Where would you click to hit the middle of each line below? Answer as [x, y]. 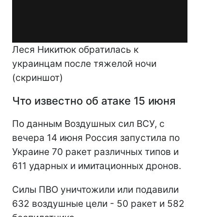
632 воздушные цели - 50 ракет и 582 [98, 204]
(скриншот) [38, 78]
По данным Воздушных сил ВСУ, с [88, 124]
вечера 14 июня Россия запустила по [96, 138]
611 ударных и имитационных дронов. [97, 166]
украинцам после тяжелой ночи [84, 64]
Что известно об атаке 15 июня [94, 101]
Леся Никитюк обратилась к [75, 50]
